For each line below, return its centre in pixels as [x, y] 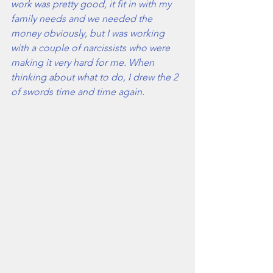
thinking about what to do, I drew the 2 [96, 77]
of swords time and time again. [79, 92]
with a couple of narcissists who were [92, 48]
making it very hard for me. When [84, 63]
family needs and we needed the [83, 19]
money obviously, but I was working [89, 34]
